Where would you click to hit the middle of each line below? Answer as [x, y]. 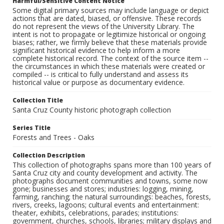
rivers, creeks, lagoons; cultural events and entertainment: [106, 205]
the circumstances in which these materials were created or [109, 66]
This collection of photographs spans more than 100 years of [112, 165]
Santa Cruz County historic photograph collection [92, 110]
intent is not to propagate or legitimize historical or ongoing [109, 34]
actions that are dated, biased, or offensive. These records [107, 18]
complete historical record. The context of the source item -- [110, 58]
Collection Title [38, 100]
